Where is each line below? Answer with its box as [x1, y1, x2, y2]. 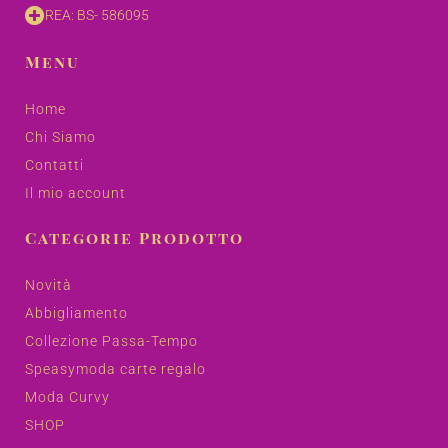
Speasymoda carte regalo [25, 360, 206, 377]
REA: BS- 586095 [45, 6, 149, 23]
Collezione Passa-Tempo [25, 332, 198, 349]
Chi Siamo [25, 128, 96, 145]
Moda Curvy [25, 388, 110, 405]
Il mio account [25, 184, 126, 201]
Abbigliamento [25, 304, 128, 321]
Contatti [25, 156, 84, 173]
